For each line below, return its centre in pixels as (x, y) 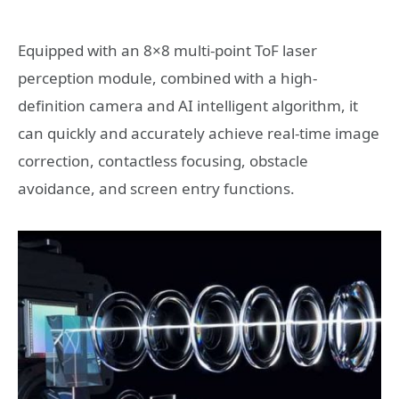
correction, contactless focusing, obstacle (163, 161)
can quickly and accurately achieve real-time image (199, 134)
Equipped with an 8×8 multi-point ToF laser (167, 51)
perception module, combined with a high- (167, 78)
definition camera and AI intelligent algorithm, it (188, 106)
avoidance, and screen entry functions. (156, 189)
